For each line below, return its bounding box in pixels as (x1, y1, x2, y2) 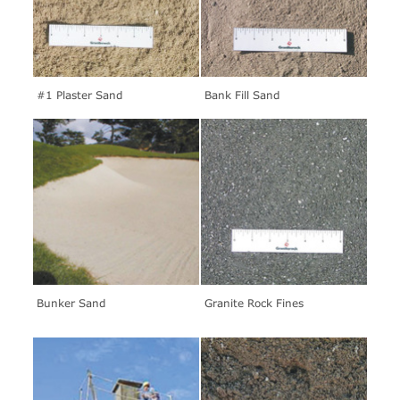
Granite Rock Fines (204, 296, 304, 309)
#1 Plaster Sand (37, 88, 122, 101)
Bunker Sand (37, 296, 105, 309)
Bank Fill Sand (204, 88, 279, 101)
